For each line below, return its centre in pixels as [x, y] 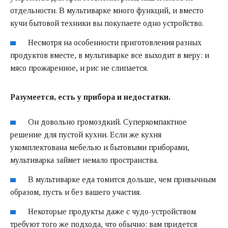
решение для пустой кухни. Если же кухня [86, 135]
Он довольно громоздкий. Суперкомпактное [108, 122]
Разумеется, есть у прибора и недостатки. [90, 97]
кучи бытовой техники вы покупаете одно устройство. [107, 23]
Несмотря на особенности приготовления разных [115, 43]
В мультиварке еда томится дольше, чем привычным [122, 179]
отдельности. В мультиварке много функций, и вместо [107, 11]
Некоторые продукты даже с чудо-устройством [112, 211]
